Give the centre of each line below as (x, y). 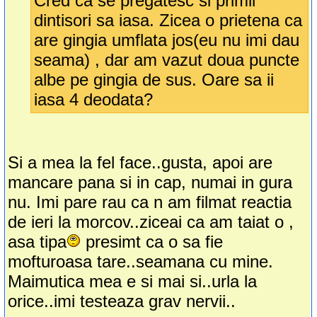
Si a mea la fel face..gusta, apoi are (140, 163)
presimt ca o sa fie (152, 242)
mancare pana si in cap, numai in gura (150, 183)
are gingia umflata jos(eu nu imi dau (167, 40)
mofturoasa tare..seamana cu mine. (141, 262)
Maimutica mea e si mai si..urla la (133, 282)
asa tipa (38, 242)
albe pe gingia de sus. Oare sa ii (154, 80)
